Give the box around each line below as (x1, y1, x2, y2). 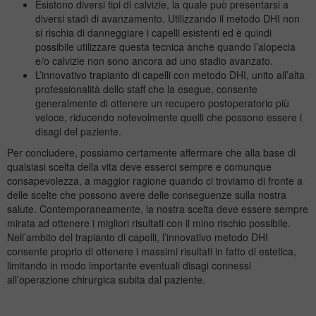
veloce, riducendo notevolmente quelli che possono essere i (35, 110, 302, 125)
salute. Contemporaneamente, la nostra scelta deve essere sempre (7, 202, 308, 217)
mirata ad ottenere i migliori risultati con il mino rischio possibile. (7, 216, 291, 231)
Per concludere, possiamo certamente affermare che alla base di (7, 145, 296, 160)
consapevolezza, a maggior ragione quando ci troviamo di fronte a (7, 174, 303, 188)
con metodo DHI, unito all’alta (171, 68, 305, 83)
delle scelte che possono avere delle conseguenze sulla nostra (7, 188, 286, 202)
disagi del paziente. (35, 124, 121, 139)
